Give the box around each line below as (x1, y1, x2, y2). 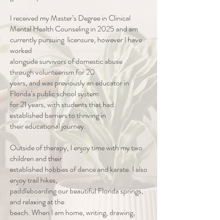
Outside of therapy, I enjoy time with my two (10, 142, 142, 153)
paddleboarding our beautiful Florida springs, (10, 185, 143, 196)
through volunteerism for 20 (10, 66, 95, 78)
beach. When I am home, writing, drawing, (10, 207, 135, 218)
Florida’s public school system (10, 88, 99, 99)
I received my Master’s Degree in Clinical (10, 12, 131, 24)
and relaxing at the (10, 196, 64, 207)
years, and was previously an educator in (10, 77, 129, 88)
